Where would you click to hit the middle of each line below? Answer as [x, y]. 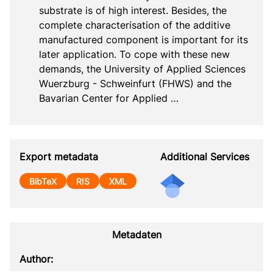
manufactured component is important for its [144, 39]
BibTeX [43, 181]
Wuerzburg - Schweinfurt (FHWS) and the [135, 83]
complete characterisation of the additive [135, 25]
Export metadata [59, 156]
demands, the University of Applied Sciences [142, 69]
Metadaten [136, 234]
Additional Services [205, 156]
